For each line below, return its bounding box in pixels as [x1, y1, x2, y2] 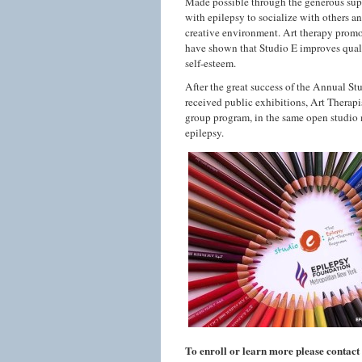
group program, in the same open [185, 110, 330, 124]
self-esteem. [185, 56, 236, 70]
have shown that [185, 40, 259, 55]
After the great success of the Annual [185, 79, 348, 94]
